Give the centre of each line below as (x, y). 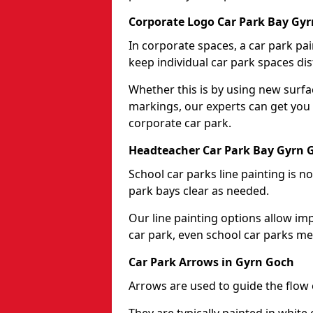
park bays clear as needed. (200, 190)
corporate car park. (180, 123)
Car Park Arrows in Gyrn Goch (211, 262)
